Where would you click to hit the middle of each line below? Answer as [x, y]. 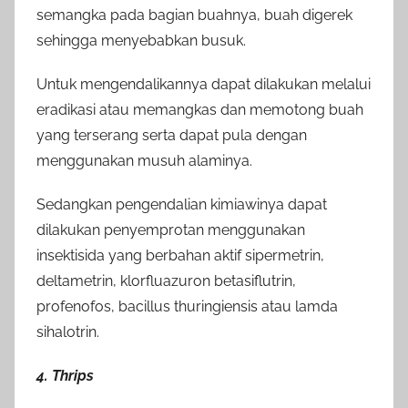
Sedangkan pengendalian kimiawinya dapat [182, 204]
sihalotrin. [68, 331]
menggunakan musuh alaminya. [144, 160]
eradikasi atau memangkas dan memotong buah [200, 109]
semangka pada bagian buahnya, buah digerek [194, 15]
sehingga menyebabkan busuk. [141, 40]
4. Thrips [65, 375]
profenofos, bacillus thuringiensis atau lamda [187, 306]
